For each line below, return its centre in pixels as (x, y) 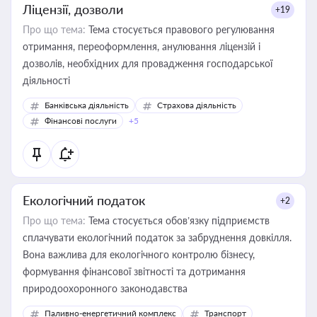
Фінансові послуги (81, 121)
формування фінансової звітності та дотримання (134, 271)
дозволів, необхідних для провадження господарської (148, 63)
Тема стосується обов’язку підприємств (178, 220)
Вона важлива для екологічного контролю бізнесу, (139, 254)
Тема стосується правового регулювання (180, 29)
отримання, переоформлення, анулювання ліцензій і (142, 46)
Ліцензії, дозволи (73, 9)
